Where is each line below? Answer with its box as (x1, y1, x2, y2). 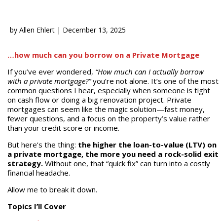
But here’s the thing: (7, 140, 78, 149)
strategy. (7, 158, 43, 168)
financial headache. (7, 168, 70, 178)
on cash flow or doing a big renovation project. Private (7, 95, 191, 105)
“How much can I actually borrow (95, 67, 204, 76)
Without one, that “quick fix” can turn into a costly (42, 158, 210, 168)
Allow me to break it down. (7, 184, 97, 194)
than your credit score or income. (7, 123, 119, 133)
